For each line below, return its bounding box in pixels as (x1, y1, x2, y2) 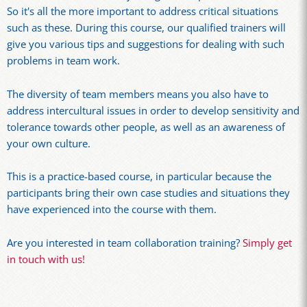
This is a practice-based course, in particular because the (7, 169, 271, 184)
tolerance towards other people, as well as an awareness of (7, 119, 285, 134)
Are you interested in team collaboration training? (7, 235, 243, 250)
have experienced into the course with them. (7, 202, 217, 217)
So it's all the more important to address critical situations (7, 4, 278, 19)
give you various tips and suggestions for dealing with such (7, 37, 284, 52)
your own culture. (7, 136, 90, 151)
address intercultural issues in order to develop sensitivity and (7, 103, 299, 118)
